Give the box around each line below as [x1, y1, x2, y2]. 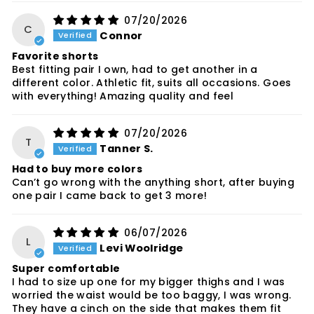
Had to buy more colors [12, 162, 143, 177]
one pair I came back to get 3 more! [12, 189, 207, 203]
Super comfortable [12, 261, 121, 276]
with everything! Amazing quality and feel [12, 89, 234, 104]
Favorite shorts [12, 49, 99, 64]
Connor [100, 29, 143, 43]
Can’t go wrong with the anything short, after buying [12, 175, 295, 190]
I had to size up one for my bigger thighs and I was [12, 275, 285, 289]
